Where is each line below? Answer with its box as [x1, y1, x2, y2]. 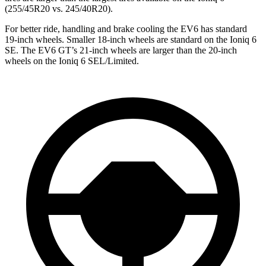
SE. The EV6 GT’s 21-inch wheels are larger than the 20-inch [5, 45, 237, 55]
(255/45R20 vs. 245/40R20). [5, 3, 113, 14]
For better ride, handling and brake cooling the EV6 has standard [5, 23, 247, 34]
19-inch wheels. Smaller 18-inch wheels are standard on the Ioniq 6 [5, 34, 256, 45]
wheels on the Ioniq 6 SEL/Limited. [5, 55, 139, 66]
